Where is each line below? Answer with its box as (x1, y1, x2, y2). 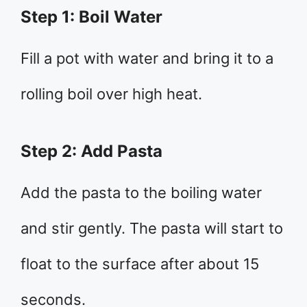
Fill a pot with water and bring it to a (21, 49, 273, 67)
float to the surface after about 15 (21, 254, 259, 273)
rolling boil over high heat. (21, 84, 202, 103)
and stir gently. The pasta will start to (21, 219, 283, 237)
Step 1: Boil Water (21, 6, 162, 27)
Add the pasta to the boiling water (21, 183, 262, 201)
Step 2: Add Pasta (21, 140, 162, 161)
